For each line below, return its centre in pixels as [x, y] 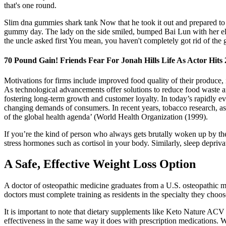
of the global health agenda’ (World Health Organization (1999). [106, 117]
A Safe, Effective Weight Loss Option [100, 164]
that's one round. [30, 6]
